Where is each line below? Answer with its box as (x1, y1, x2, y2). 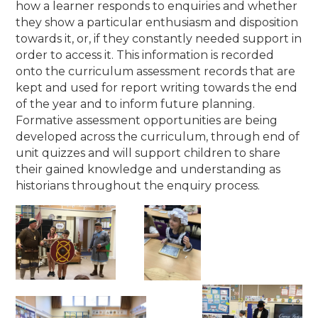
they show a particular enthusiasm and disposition (16, 15, 299, 29)
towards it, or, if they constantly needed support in (16, 31, 302, 45)
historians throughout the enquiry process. (16, 178, 263, 192)
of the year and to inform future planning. (16, 97, 256, 111)
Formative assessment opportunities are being (16, 113, 278, 127)
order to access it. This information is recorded (16, 48, 275, 62)
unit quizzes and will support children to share (16, 146, 281, 160)
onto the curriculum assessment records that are (16, 64, 296, 78)
